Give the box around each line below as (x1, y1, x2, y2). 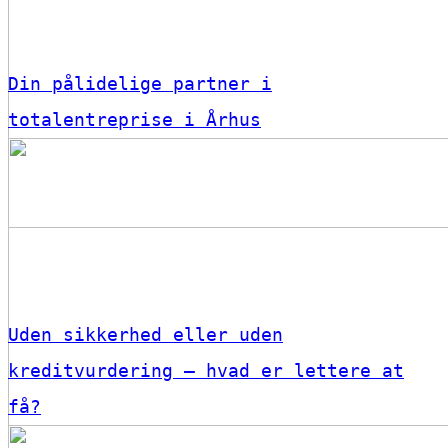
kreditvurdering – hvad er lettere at (8, 360, 404, 382)
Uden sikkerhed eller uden (8, 324, 283, 346)
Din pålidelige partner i (8, 73, 272, 95)
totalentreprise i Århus (8, 109, 261, 131)
